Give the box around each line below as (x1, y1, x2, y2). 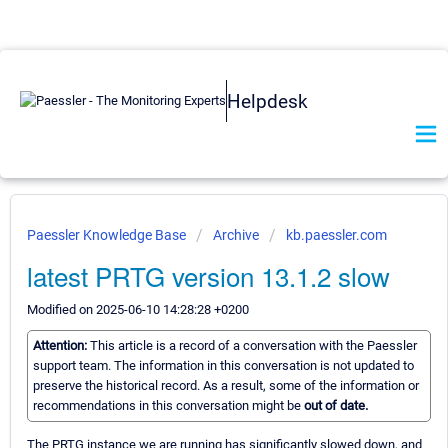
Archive (213, 227, 259, 243)
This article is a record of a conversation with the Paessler (90, 338, 417, 354)
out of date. (304, 398, 368, 414)
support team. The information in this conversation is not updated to (33, 358, 414, 374)
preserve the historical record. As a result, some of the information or (33, 378, 419, 394)
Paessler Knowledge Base (27, 227, 189, 243)
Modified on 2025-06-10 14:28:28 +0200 (27, 302, 249, 317)
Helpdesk (227, 89, 308, 113)
